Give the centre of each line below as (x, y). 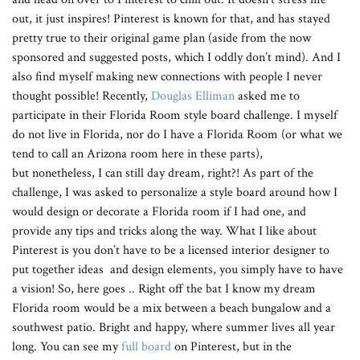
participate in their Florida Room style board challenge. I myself (175, 115)
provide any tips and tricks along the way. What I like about (164, 231)
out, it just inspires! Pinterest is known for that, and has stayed (171, 19)
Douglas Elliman (193, 96)
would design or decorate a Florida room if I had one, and (159, 212)
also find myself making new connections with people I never (167, 77)
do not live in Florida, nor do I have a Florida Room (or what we (177, 135)
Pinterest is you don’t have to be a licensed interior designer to (171, 250)
